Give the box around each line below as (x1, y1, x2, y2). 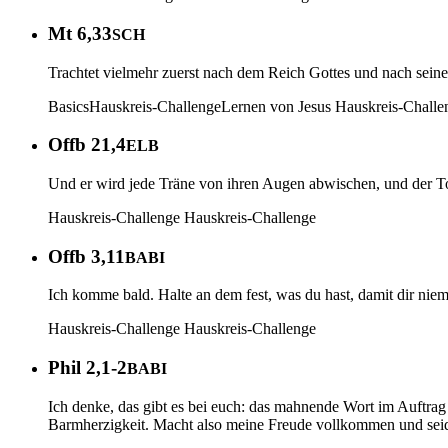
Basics (48, 97, 89, 115)
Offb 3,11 (48, 245, 125, 267)
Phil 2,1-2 (48, 357, 127, 379)
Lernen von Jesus (221, 97, 331, 115)
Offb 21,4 (48, 134, 126, 156)
